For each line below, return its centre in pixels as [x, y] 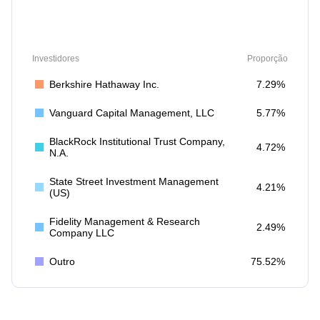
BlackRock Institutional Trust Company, [137, 141]
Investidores [56, 59]
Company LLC [82, 233]
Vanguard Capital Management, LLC [132, 113]
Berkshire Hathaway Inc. [104, 84]
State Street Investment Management [134, 181]
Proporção [267, 59]
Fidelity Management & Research [125, 221]
